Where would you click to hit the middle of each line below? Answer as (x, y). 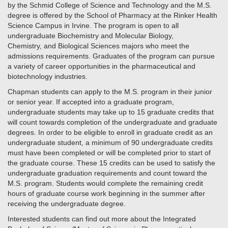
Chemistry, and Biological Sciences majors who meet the (98, 46)
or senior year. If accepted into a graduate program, (91, 102)
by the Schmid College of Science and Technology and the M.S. (110, 5)
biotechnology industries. (48, 76)
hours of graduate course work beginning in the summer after (106, 193)
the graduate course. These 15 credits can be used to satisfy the (111, 163)
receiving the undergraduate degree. (68, 204)
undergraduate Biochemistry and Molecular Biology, (91, 36)
